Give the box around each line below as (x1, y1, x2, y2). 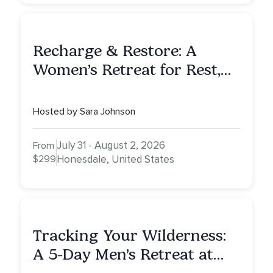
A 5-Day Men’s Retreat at (33, 245, 213, 264)
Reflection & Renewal (33, 79, 190, 99)
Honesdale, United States (57, 153, 174, 166)
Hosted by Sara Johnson (33, 105, 135, 118)
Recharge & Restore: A (33, 41, 197, 61)
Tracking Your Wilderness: (33, 226, 226, 246)
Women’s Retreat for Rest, (33, 60, 221, 80)
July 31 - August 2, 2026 (57, 139, 165, 152)
